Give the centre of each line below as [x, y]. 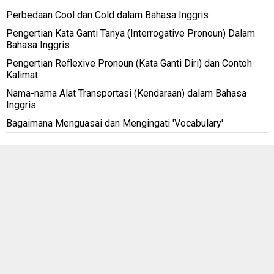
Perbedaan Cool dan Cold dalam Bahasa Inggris [107, 15]
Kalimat [22, 75]
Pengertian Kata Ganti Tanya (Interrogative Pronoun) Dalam [131, 33]
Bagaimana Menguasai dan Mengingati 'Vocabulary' [115, 123]
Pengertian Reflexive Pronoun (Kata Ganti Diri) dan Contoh [129, 63]
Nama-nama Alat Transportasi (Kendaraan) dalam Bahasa [126, 93]
